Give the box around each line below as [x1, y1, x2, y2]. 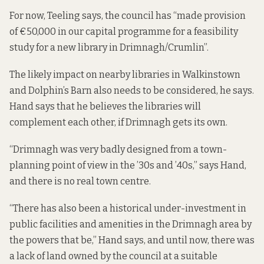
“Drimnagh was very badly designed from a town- [9, 144, 227, 156]
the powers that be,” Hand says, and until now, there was [9, 235, 255, 246]
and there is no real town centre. [9, 176, 151, 187]
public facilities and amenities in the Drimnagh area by [9, 219, 252, 230]
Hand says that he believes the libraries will [9, 101, 201, 112]
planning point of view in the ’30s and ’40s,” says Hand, [9, 160, 246, 171]
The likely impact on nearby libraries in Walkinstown [9, 69, 240, 80]
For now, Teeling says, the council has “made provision [9, 9, 246, 21]
